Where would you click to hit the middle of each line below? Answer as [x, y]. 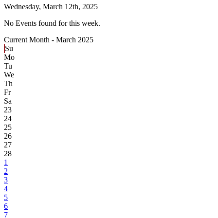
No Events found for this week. [52, 23]
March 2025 [75, 40]
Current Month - [30, 40]
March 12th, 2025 [69, 7]
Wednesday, [22, 7]
